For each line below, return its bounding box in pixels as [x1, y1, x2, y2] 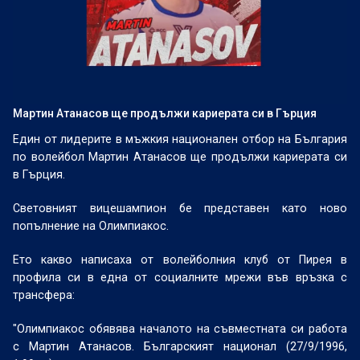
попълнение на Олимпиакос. [13, 219, 170, 232]
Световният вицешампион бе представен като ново [13, 202, 347, 215]
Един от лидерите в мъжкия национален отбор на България [13, 133, 347, 145]
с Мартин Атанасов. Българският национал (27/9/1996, [13, 340, 347, 353]
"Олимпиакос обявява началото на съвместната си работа [13, 322, 347, 335]
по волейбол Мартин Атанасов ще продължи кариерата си [13, 150, 347, 163]
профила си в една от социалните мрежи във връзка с [13, 271, 347, 284]
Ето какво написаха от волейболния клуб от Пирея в [13, 253, 347, 266]
